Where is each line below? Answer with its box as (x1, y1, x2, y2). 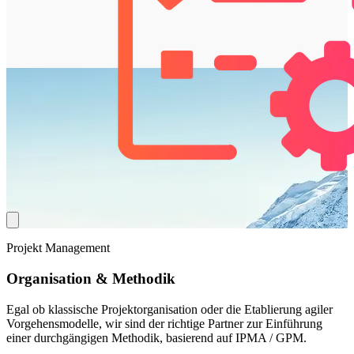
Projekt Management (6, 241, 110, 255)
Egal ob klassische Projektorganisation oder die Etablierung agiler (6, 302, 333, 316)
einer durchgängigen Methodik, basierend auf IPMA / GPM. (6, 330, 307, 345)
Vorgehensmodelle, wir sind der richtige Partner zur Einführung (6, 316, 322, 330)
